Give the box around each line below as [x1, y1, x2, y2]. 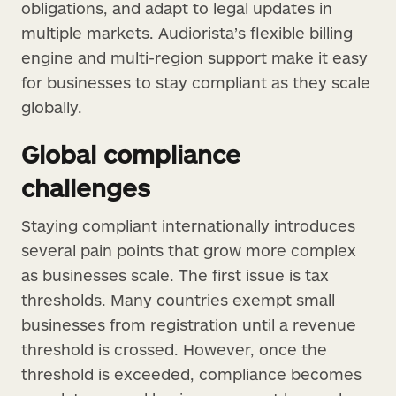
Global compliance [21, 138, 240, 169]
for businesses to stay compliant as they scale [21, 72, 370, 92]
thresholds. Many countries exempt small [21, 289, 335, 309]
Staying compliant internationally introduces [21, 215, 355, 235]
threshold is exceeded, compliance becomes [21, 363, 362, 384]
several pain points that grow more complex [21, 240, 356, 260]
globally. [21, 96, 82, 117]
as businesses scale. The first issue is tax [21, 264, 329, 285]
